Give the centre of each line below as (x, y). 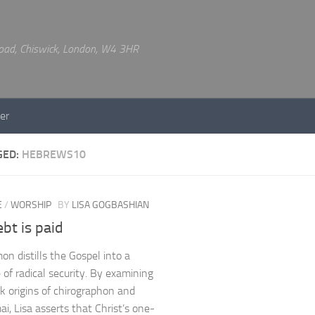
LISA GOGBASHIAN (110, 205)
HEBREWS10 (54, 154)
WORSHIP (31, 205)
